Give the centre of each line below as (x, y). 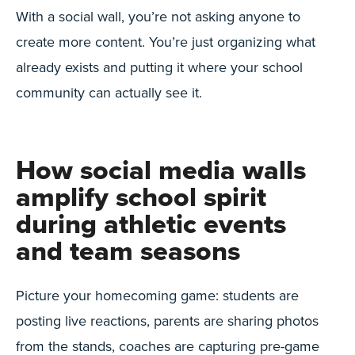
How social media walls (161, 170)
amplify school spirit (141, 197)
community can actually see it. (109, 92)
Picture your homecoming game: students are (157, 295)
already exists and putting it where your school (159, 67)
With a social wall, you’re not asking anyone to (158, 16)
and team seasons (128, 250)
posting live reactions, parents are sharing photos (167, 321)
